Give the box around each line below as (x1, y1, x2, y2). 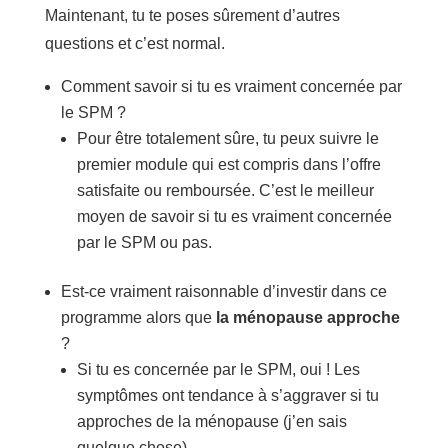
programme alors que (60, 308, 212, 326)
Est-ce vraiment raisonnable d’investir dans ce (60, 282, 387, 300)
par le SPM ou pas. (76, 233, 212, 251)
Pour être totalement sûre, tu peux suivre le (76, 129, 379, 147)
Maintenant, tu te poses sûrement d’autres (44, 6, 340, 24)
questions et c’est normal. (44, 34, 225, 52)
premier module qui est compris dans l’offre (76, 155, 381, 173)
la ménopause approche (211, 308, 400, 326)
